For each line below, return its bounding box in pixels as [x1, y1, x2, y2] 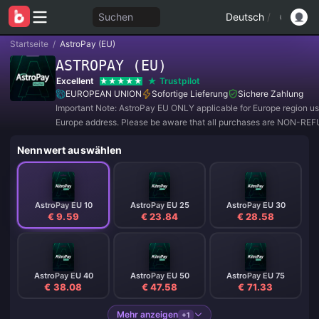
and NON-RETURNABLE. [56, 131, 155, 142]
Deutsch [226, 11, 264, 23]
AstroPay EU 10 [34, 199, 93, 210]
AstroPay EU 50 [130, 270, 189, 281]
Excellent [56, 75, 94, 86]
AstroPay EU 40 [33, 270, 93, 281]
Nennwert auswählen [17, 144, 122, 156]
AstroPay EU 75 [226, 270, 285, 281]
